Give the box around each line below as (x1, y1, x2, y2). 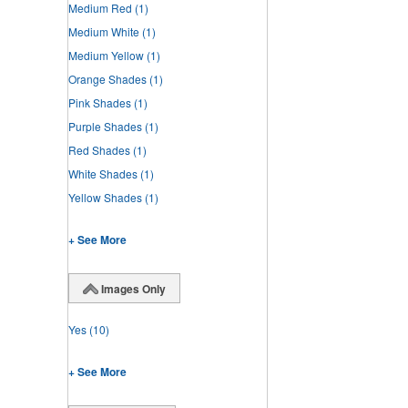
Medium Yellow (68, 47, 144, 64)
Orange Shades (68, 71, 147, 87)
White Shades (68, 166, 138, 182)
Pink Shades (68, 95, 131, 111)
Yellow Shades (68, 189, 142, 206)
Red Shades (68, 142, 130, 158)
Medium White (68, 24, 139, 40)
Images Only (101, 280, 166, 298)
